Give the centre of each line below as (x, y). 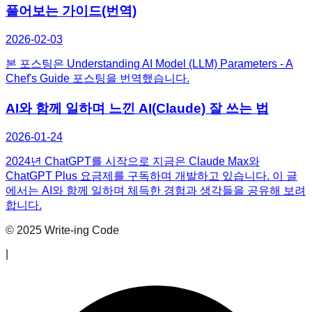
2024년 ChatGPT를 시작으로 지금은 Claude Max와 (133, 161)
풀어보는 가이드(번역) (71, 11)
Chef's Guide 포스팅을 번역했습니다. (97, 79)
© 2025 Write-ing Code (62, 230)
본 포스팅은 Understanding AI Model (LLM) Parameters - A (149, 64)
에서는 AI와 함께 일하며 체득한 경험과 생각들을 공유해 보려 (156, 190)
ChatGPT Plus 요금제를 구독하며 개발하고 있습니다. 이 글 (151, 175)
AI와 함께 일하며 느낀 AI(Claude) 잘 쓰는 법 (137, 108)
